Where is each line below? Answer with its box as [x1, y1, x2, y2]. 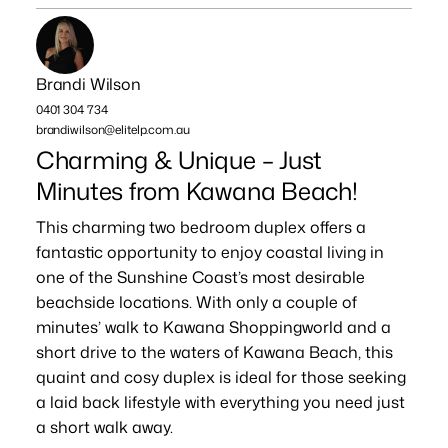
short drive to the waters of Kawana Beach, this [35, 341, 393, 364]
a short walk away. [35, 416, 173, 439]
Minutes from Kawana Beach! [35, 174, 358, 209]
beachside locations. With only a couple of [35, 291, 357, 314]
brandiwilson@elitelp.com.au [35, 121, 190, 139]
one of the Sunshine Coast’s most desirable [35, 266, 365, 289]
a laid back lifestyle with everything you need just [35, 391, 405, 414]
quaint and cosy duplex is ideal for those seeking [35, 366, 406, 389]
